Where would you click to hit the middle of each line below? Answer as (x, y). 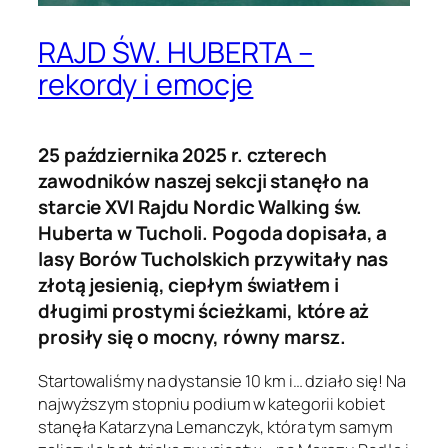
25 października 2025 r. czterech (182, 155)
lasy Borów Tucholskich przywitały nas (213, 259)
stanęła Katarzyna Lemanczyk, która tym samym (215, 427)
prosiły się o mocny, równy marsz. (192, 337)
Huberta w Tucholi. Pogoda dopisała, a (213, 233)
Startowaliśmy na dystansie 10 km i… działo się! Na (222, 381)
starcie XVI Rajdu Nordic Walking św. (200, 207)
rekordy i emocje (146, 83)
